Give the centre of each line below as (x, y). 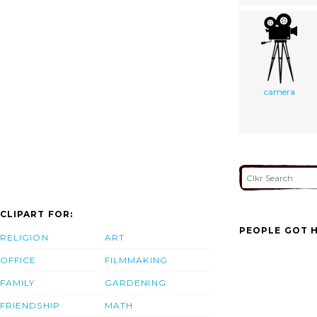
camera (279, 91)
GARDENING (136, 283)
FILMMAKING (136, 260)
